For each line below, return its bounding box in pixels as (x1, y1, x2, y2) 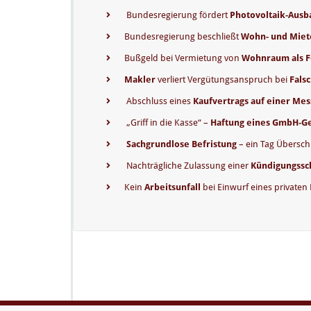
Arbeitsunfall (144, 182, 201, 192)
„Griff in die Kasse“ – (124, 117, 210, 128)
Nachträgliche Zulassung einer (124, 160, 251, 171)
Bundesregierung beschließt (124, 31, 241, 42)
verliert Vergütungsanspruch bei (155, 74, 289, 85)
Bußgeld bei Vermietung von (124, 53, 242, 63)
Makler (124, 74, 155, 85)
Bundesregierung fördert (124, 10, 230, 20)
